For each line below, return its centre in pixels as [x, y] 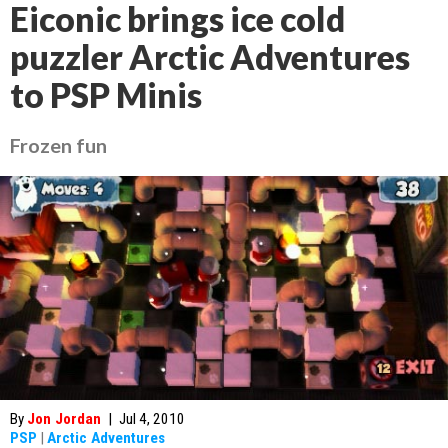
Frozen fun [58, 145]
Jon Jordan [64, 419]
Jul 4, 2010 [152, 419]
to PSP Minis [106, 95]
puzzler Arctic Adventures [210, 57]
